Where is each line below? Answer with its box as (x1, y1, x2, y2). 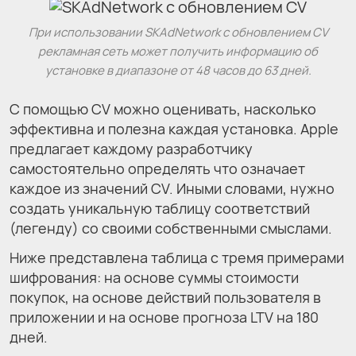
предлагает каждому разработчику (10, 138, 253, 158)
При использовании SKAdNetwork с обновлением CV (28, 23, 328, 41)
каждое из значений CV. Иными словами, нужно (10, 178, 335, 198)
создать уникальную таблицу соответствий (10, 198, 310, 218)
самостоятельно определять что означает (10, 158, 305, 178)
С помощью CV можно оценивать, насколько (10, 99, 316, 118)
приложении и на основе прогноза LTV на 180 (10, 307, 319, 327)
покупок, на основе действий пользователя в (10, 287, 321, 307)
